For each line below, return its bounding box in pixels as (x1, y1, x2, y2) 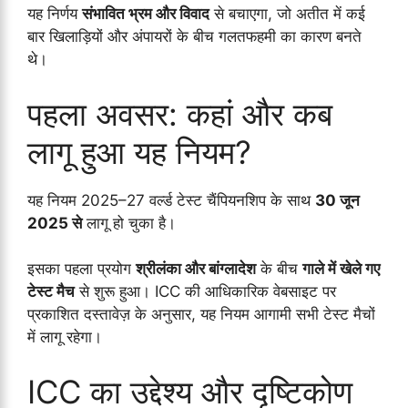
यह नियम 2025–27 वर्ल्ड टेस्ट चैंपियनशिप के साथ (27, 190, 315, 209)
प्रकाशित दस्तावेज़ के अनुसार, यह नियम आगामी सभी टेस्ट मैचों (27, 305, 375, 324)
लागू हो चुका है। (82, 213, 176, 232)
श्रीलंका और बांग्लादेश (136, 260, 256, 279)
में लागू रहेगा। (27, 328, 102, 347)
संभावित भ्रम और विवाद (82, 5, 209, 24)
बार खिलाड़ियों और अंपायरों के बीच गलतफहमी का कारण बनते (27, 27, 362, 46)
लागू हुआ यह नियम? (27, 132, 251, 171)
